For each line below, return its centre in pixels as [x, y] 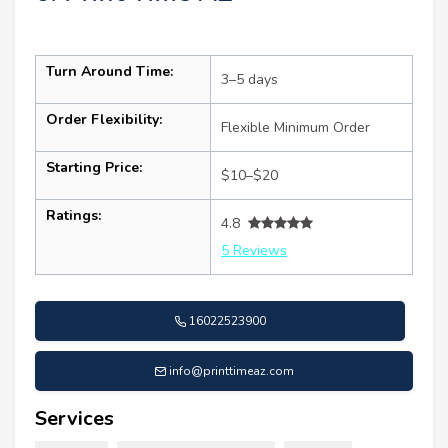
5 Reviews [254, 250]
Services [74, 418]
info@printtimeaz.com [231, 370]
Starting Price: [94, 167]
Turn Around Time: [109, 71]
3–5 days [249, 79]
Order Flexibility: [104, 119]
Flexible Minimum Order [295, 127]
